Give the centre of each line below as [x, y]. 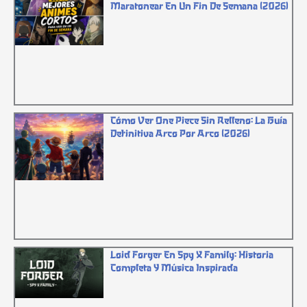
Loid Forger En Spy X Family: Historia [192, 254]
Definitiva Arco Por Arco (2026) [181, 133]
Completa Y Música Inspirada [174, 267]
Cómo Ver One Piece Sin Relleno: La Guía [199, 120]
